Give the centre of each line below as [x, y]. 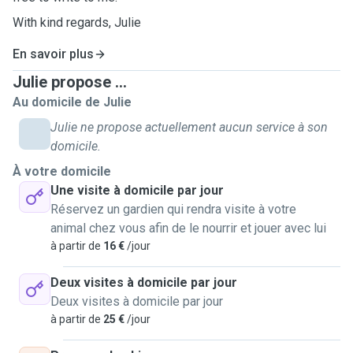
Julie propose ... [70, 82]
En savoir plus [53, 54]
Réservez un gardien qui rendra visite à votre [173, 209]
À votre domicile [62, 171]
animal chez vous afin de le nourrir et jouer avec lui [188, 228]
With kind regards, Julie [77, 22]
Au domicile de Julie [72, 102]
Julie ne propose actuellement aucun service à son [189, 127]
